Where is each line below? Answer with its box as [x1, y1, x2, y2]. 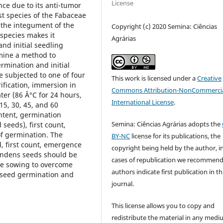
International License [111, 97, 174, 107]
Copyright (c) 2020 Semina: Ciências [111, 21, 218, 31]
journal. [111, 179, 134, 188]
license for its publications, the [130, 131, 221, 140]
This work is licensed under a [111, 73, 198, 83]
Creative [197, 73, 222, 83]
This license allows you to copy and [111, 201, 215, 210]
